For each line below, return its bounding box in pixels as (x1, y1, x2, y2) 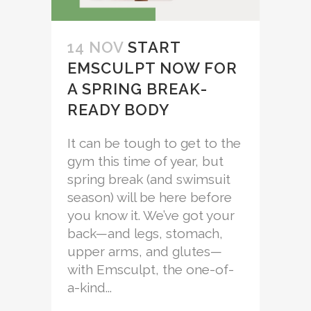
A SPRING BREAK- (67, 80, 208, 99)
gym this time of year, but (67, 153, 224, 169)
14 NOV (67, 38, 124, 57)
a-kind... (67, 280, 112, 296)
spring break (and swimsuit (67, 171, 230, 187)
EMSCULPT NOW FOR (67, 59, 237, 78)
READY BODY (67, 101, 169, 119)
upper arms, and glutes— (67, 244, 222, 260)
